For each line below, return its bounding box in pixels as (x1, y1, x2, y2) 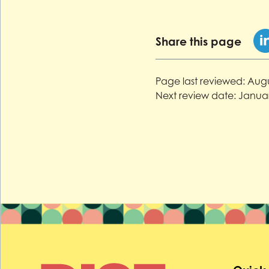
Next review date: (155, 89, 236, 102)
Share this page (155, 34, 241, 48)
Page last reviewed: (155, 75, 245, 88)
